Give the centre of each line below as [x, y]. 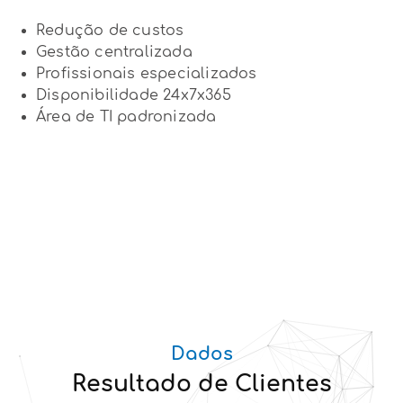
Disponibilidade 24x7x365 [134, 95]
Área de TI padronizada [126, 116]
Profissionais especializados [147, 73]
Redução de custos [110, 30]
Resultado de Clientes [201, 384]
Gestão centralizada [114, 52]
